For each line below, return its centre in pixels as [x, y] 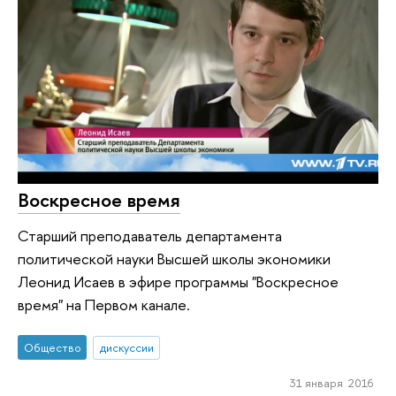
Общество [52, 348]
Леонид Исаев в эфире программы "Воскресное [178, 281]
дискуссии [126, 348]
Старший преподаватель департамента [150, 235]
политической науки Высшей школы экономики [174, 258]
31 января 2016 [331, 383]
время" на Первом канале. [104, 304]
